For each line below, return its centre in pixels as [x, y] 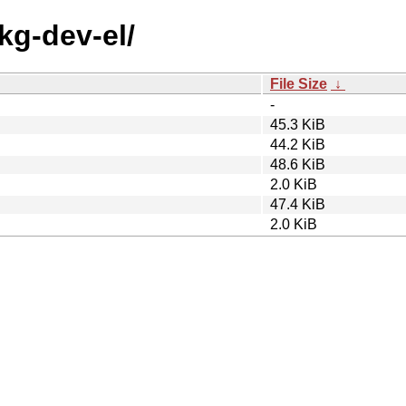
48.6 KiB [298, 164]
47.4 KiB [298, 204]
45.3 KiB [298, 124]
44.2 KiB [298, 144]
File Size [299, 83]
